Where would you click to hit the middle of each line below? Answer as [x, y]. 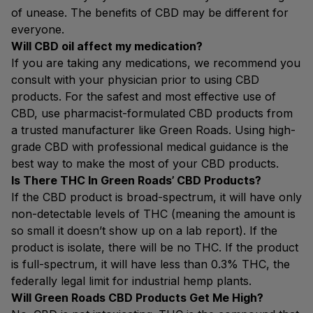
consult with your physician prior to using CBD [135, 80]
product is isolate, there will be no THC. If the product [155, 247]
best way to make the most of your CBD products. [145, 163]
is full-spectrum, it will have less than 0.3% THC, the [151, 264]
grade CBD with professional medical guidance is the [150, 147]
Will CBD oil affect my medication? [107, 46]
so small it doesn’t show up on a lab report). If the [144, 231]
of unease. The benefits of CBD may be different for [150, 13]
